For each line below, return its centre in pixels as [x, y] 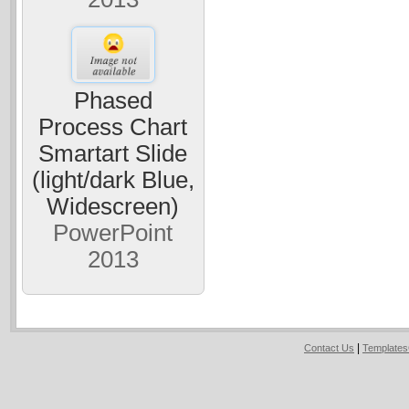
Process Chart [113, 126]
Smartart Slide [113, 153]
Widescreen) [113, 206]
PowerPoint [113, 232]
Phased [113, 100]
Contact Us [329, 348]
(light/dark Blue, [113, 179]
